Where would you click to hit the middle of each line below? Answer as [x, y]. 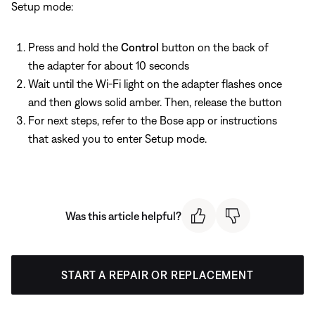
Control [140, 47]
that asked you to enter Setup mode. [117, 139]
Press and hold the [75, 47]
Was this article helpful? [123, 216]
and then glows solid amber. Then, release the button [155, 102]
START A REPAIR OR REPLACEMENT [157, 275]
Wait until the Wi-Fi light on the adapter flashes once [155, 84]
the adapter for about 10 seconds [109, 66]
